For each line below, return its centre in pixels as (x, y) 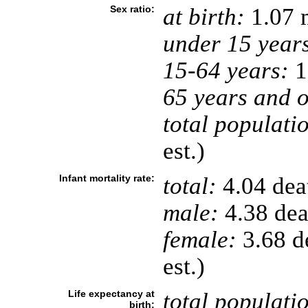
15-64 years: (225, 70)
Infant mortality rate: (107, 178)
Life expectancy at (111, 294)
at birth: (203, 16)
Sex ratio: (132, 9)
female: (199, 239)
